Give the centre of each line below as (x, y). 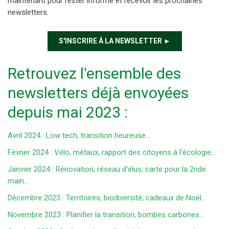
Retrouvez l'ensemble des (94, 74)
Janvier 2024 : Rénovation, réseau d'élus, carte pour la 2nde (107, 169)
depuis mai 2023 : (68, 112)
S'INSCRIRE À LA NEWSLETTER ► (114, 41)
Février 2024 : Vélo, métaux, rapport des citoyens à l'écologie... (112, 153)
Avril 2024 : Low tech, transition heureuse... (79, 136)
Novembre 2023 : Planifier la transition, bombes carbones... (106, 215)
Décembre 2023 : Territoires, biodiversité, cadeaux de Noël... (107, 198)
